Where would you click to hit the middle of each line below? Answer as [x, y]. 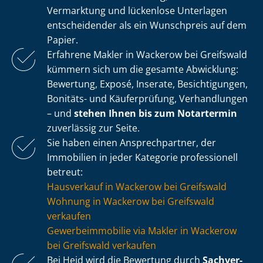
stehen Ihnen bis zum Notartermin [156, 114]
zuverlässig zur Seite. [93, 128]
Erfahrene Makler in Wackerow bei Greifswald [147, 55]
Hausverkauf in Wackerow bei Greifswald [137, 187]
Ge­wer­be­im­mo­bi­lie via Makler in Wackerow [142, 231]
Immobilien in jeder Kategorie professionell [142, 158]
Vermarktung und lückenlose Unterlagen [137, 11]
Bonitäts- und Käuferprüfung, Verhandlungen [147, 99]
